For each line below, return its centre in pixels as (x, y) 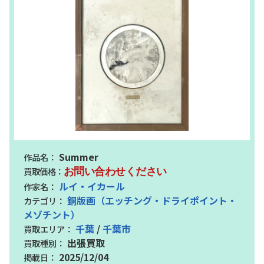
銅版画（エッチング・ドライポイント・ (152, 200)
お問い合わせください (115, 171)
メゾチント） (52, 214)
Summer (77, 156)
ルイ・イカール (92, 186)
